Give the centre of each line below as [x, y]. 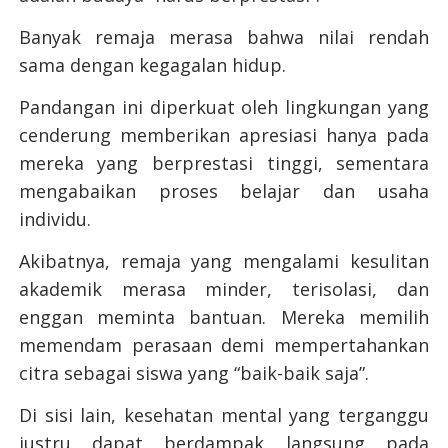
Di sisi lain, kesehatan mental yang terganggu [224, 415]
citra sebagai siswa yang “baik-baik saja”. [193, 373]
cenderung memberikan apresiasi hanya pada [224, 135]
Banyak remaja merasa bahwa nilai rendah [224, 37]
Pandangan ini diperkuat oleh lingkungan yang [224, 107]
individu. [57, 219]
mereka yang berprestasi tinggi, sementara [224, 163]
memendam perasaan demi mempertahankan [224, 345]
